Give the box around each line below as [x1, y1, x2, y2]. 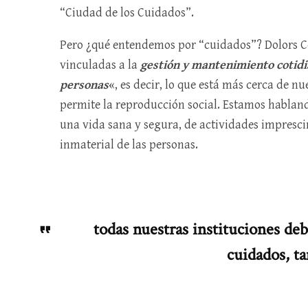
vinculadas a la [60, 58, 140, 72]
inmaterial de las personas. [60, 137, 201, 152]
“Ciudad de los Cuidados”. [60, 5, 194, 20]
